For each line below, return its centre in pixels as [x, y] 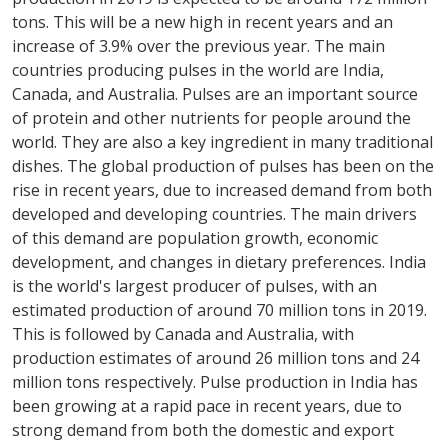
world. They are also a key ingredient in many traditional [222, 142]
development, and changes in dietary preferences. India [219, 262]
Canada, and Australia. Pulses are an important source [215, 94]
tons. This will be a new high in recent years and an [202, 22]
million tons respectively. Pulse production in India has [215, 382]
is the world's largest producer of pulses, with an [194, 286]
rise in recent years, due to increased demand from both [222, 190]
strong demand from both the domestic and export [203, 430]
